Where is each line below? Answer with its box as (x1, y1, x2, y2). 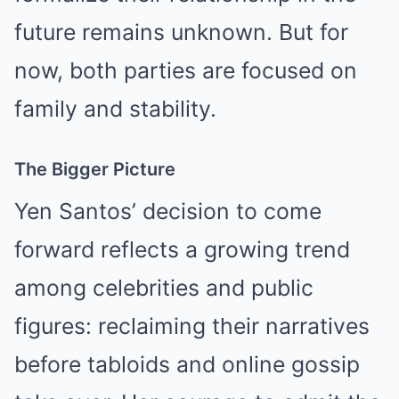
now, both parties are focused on (14, 56, 357, 84)
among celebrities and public (14, 273, 313, 301)
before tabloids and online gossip (14, 350, 360, 378)
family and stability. (14, 94, 216, 122)
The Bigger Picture (14, 158, 175, 180)
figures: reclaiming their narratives (14, 312, 370, 339)
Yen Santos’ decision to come (14, 197, 322, 224)
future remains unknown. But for (14, 18, 348, 45)
